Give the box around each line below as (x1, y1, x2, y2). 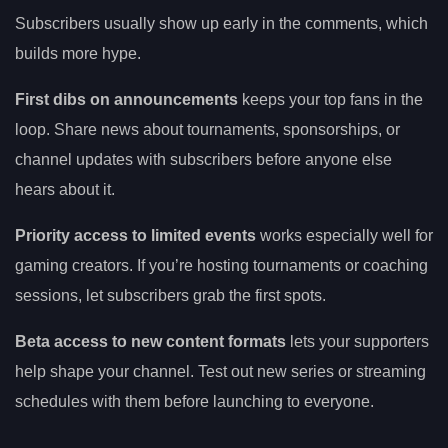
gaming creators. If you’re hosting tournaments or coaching (15, 256, 428, 274)
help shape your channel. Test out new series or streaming (15, 362, 426, 380)
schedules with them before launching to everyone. (15, 392, 374, 410)
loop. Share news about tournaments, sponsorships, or (15, 120, 400, 138)
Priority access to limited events (15, 226, 256, 244)
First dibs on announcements (15, 90, 238, 108)
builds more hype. (15, 44, 141, 62)
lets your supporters (286, 332, 429, 350)
